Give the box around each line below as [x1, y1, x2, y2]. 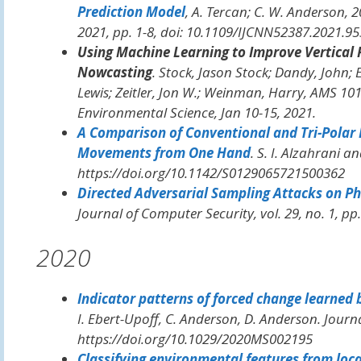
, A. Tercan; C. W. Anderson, [185, 2, 351, 21]
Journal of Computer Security [77, 203, 254, 222]
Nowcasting [77, 62, 152, 81]
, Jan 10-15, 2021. [214, 102, 316, 122]
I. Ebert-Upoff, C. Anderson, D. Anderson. [77, 309, 324, 328]
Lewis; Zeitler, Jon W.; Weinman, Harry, [77, 82, 310, 102]
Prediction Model [77, 2, 185, 21]
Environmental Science [77, 102, 214, 122]
